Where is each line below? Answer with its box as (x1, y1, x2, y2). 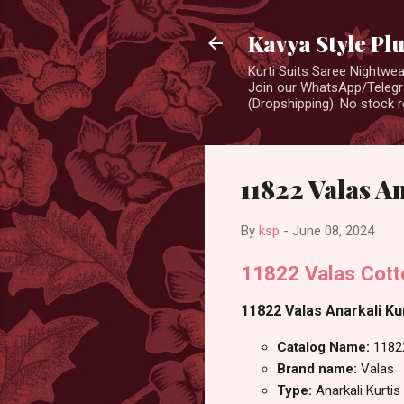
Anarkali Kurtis (316, 382, 400, 399)
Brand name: (277, 361, 361, 378)
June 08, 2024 (292, 223, 374, 239)
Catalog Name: (277, 339, 373, 356)
